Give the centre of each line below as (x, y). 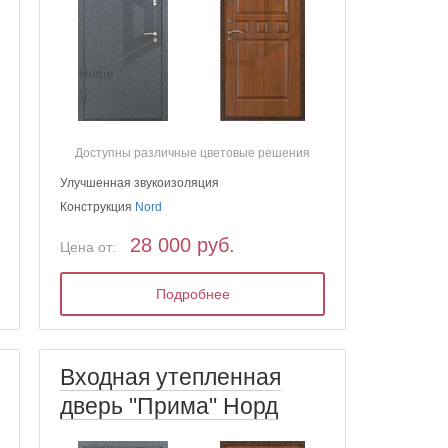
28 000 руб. (183, 244)
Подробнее (192, 293)
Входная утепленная (171, 377)
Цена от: (88, 246)
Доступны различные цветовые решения (193, 152)
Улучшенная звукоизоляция (140, 182)
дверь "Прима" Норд (169, 406)
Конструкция (98, 206)
